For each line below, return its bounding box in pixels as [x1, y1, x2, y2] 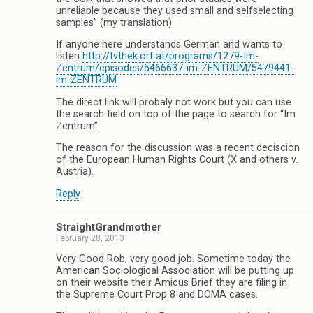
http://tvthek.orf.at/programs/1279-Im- [82, 50, 259, 63]
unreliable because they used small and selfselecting [56, 5, 293, 17]
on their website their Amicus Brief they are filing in [56, 277, 287, 289]
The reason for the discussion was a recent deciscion [56, 142, 300, 154]
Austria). [56, 166, 94, 178]
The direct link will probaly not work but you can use [56, 96, 291, 108]
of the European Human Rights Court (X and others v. [56, 154, 298, 166]
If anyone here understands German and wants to [56, 38, 282, 51]
